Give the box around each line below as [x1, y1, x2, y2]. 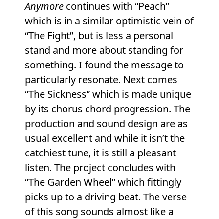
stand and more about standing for [24, 44, 183, 57]
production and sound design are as [24, 117, 188, 131]
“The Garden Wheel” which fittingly [24, 175, 181, 189]
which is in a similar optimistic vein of [24, 14, 194, 28]
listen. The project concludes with [24, 161, 175, 175]
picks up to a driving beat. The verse [24, 190, 187, 204]
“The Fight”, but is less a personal [24, 29, 173, 43]
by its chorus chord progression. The [24, 102, 190, 116]
